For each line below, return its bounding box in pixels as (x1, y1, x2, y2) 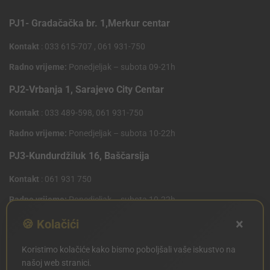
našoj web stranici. (22, 258, 92, 268)
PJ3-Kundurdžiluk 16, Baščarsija (9, 150, 149, 162)
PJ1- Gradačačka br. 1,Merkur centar (9, 17, 170, 30)
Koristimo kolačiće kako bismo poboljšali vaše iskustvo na (22, 245, 236, 254)
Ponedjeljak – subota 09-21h (67, 62, 175, 72)
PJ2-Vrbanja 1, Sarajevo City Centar (9, 84, 164, 96)
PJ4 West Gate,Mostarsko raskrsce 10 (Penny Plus (9, 216, 229, 228)
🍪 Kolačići (22, 217, 79, 231)
